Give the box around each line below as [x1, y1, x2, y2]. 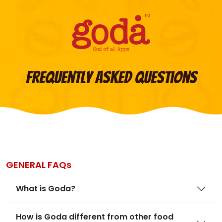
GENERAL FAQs [6, 159, 71, 171]
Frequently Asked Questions [25, 68, 197, 86]
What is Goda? [16, 183, 75, 194]
